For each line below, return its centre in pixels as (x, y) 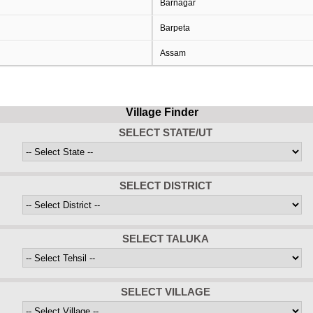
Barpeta (175, 28)
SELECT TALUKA (166, 239)
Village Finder (162, 112)
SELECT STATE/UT (166, 132)
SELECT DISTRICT (166, 185)
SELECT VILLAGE (166, 292)
